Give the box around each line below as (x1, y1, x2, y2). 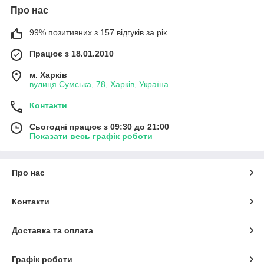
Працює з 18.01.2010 (29, 48, 114, 58)
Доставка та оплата (12, 225, 93, 235)
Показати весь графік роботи (29, 131, 153, 141)
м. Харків (29, 70, 67, 80)
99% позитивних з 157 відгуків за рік (29, 27, 167, 37)
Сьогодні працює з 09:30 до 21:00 (29, 121, 169, 131)
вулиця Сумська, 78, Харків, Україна (29, 79, 169, 89)
